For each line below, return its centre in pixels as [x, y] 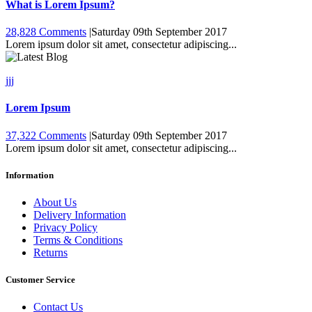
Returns [50, 253]
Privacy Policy [65, 228]
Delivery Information [80, 215]
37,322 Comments [46, 135]
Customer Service [40, 280]
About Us [55, 203]
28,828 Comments [46, 32]
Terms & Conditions [78, 240]
